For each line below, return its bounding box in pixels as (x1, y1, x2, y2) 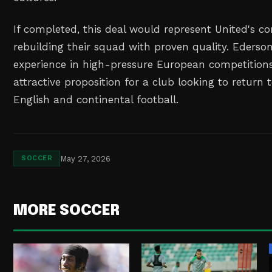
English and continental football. (13, 93, 179, 106)
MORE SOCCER (13, 203, 120, 219)
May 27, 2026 (60, 154, 111, 163)
